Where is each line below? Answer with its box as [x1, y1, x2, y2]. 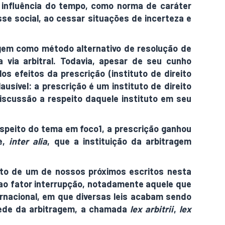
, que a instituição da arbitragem [47, 136, 191, 147]
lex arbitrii [130, 203, 174, 214]
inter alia [9, 136, 48, 147]
